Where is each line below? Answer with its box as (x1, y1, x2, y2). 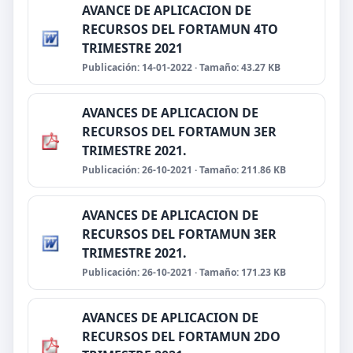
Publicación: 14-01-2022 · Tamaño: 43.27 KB (82, 61, 281, 74)
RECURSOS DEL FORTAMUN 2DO (82, 328, 281, 345)
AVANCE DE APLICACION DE (82, 2, 251, 19)
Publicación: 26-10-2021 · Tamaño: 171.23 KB (82, 266, 286, 279)
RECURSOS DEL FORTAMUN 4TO (82, 20, 278, 38)
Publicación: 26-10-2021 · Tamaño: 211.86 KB (82, 163, 286, 176)
